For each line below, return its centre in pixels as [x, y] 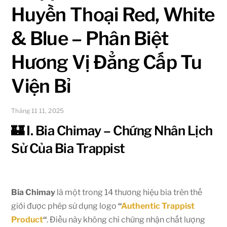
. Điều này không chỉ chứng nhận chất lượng [126, 220]
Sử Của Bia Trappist [68, 148]
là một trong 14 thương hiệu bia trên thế [129, 193]
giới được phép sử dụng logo [65, 206]
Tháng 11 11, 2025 [37, 110]
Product [27, 220]
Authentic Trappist [158, 206]
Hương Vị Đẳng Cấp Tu [107, 62]
